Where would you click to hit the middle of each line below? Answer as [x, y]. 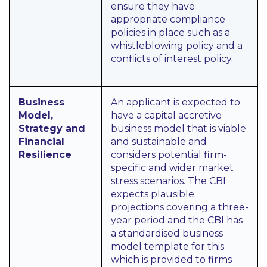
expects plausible [153, 194]
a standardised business [167, 233]
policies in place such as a [170, 32]
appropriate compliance [168, 19]
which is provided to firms [171, 260]
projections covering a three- [180, 207]
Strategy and [52, 128]
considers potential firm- [169, 155]
